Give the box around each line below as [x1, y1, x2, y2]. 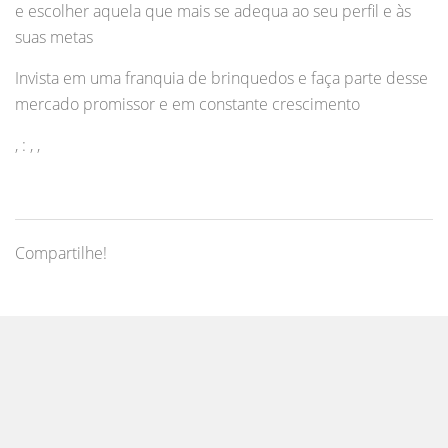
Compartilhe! [15, 242, 107, 265]
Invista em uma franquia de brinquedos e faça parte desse [15, 67, 428, 90]
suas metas [15, 26, 93, 49]
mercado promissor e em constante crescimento [15, 93, 360, 116]
